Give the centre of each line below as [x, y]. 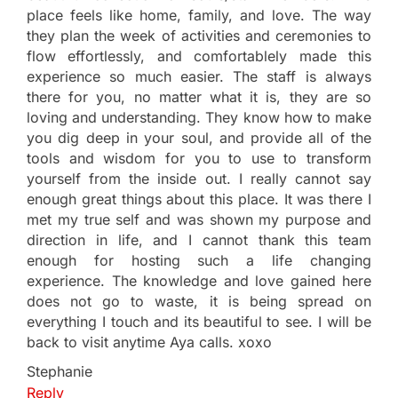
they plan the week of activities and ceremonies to [199, 35]
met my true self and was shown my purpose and [199, 219]
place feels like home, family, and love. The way [199, 15]
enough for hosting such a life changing [199, 260]
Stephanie [60, 371]
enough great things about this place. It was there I [199, 199]
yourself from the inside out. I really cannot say [199, 178]
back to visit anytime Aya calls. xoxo [149, 342]
